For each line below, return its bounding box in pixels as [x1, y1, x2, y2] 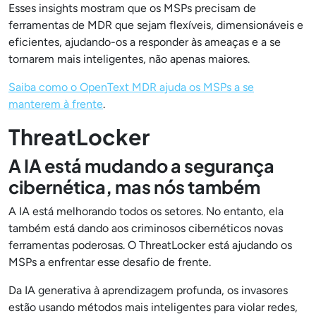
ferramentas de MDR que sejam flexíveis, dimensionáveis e [8, 18, 303, 32]
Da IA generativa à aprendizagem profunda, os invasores [8, 284, 288, 297]
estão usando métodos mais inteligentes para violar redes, [8, 300, 298, 314]
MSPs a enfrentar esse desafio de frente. [8, 255, 211, 269]
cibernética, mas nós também [8, 176, 260, 198]
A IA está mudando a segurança [8, 154, 274, 177]
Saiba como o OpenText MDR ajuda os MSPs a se [8, 80, 254, 94]
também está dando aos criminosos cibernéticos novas [8, 221, 283, 235]
